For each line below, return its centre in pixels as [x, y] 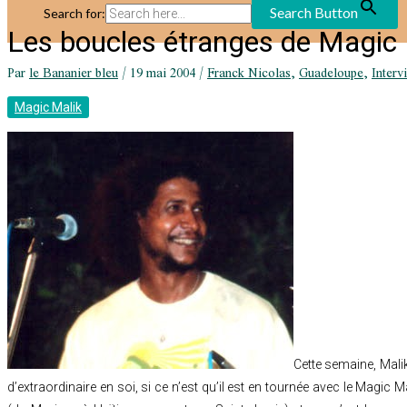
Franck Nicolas [249, 72]
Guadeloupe [331, 72]
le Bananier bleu [74, 72]
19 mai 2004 [164, 72]
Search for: [74, 14]
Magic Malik [48, 107]
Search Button [314, 13]
